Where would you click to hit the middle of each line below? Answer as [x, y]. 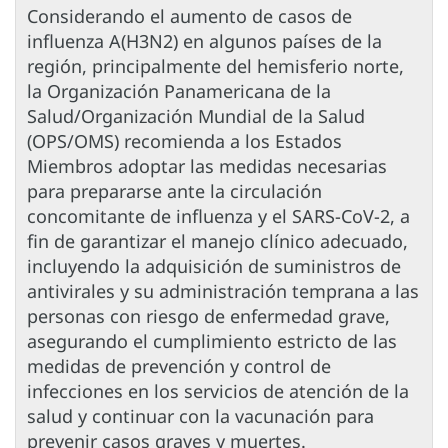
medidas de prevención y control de [179, 366]
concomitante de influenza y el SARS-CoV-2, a [218, 216]
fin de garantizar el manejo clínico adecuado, [217, 241]
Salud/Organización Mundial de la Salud [196, 116]
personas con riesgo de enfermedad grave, [208, 316]
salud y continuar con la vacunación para [200, 416]
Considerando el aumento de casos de [189, 16]
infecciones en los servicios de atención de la [218, 391]
